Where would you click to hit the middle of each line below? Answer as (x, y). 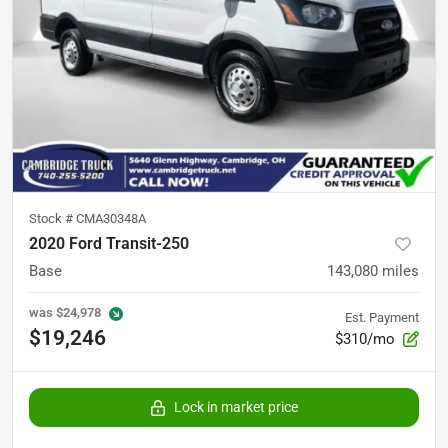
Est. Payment (382, 317)
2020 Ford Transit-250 (109, 243)
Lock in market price (236, 406)
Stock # (52, 218)
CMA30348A (111, 218)
